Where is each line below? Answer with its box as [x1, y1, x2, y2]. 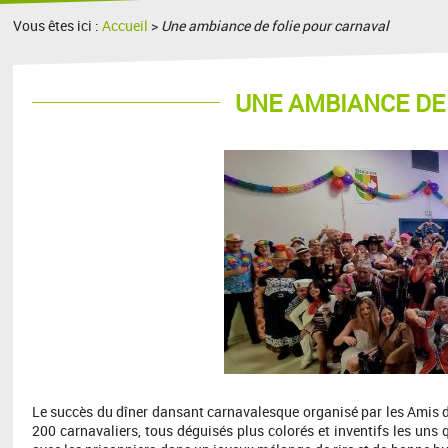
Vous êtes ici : [13, 16, 103, 35]
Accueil [102, 16, 149, 35]
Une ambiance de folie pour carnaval [161, 16, 390, 35]
